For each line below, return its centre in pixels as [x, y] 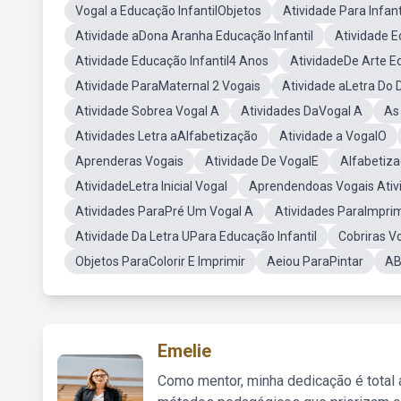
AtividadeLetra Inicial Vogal [151, 186]
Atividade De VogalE [262, 161]
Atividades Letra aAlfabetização [166, 136]
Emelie [184, 351]
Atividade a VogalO [333, 136]
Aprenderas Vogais [129, 161]
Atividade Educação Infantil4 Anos [172, 61]
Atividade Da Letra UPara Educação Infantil [196, 236]
